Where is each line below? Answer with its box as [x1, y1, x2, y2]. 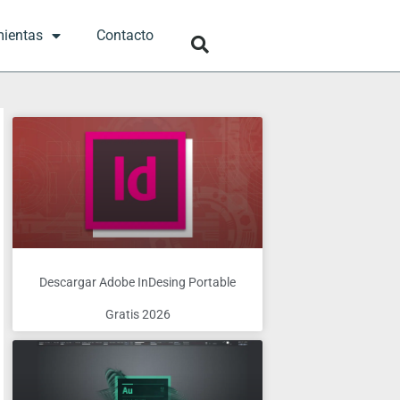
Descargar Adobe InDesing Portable [39, 275, 236, 290]
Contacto [96, 27, 154, 44]
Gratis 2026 [104, 307, 171, 322]
